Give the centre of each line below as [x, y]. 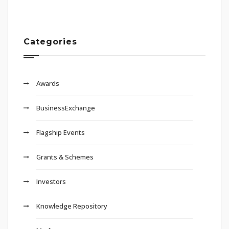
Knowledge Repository [72, 206]
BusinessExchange [66, 108]
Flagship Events [61, 133]
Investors [51, 182]
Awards [48, 84]
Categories [50, 42]
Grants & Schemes [65, 157]
